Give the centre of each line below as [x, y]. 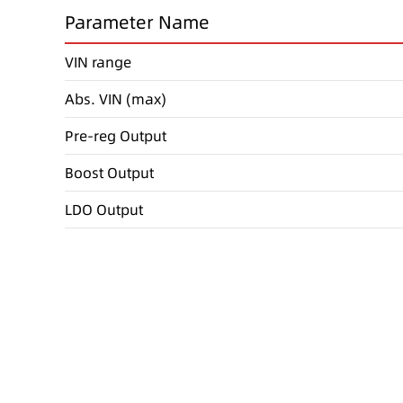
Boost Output [109, 172]
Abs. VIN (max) [116, 99]
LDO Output [104, 209]
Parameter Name [137, 22]
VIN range [98, 62]
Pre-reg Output [116, 135]
